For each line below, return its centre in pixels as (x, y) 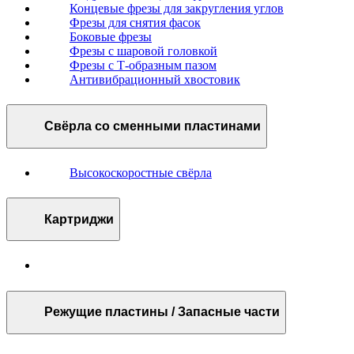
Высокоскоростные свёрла (141, 172)
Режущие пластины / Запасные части (162, 312)
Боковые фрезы (111, 37)
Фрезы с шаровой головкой (143, 51)
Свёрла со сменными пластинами (153, 126)
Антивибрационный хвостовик (155, 80)
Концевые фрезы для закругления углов (177, 9)
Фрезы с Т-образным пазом (143, 66)
